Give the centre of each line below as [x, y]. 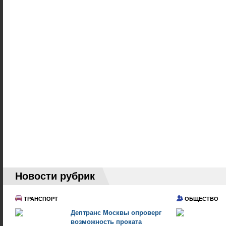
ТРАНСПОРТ [41, 199]
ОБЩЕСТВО [201, 199]
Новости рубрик [55, 176]
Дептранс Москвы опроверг [116, 213]
